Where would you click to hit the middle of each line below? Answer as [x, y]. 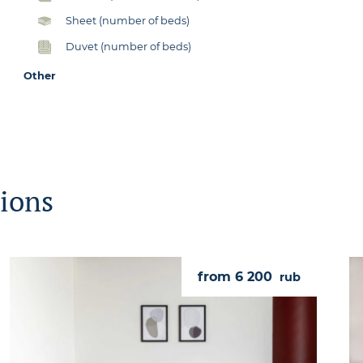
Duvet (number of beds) [129, 46]
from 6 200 [237, 276]
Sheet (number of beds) [128, 20]
